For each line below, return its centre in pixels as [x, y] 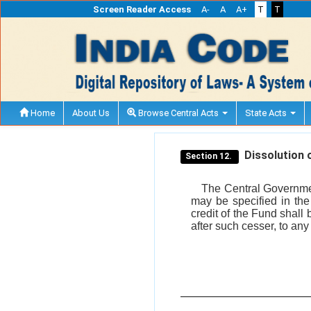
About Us [91, 112]
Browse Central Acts [178, 112]
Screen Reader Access [142, 9]
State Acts [267, 112]
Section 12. [210, 156]
